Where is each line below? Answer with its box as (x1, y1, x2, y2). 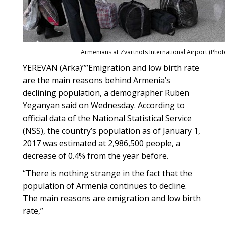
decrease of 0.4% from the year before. (23, 150, 168, 161)
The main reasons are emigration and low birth (23, 193, 201, 204)
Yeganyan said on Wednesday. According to (23, 100, 185, 111)
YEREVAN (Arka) (23, 62, 82, 73)
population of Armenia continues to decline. (23, 180, 187, 191)
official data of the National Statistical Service (23, 113, 192, 124)
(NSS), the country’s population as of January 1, (23, 125, 200, 136)
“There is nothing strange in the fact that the (23, 168, 192, 179)
